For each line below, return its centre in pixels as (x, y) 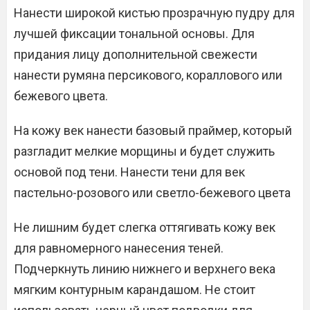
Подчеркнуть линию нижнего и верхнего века (145, 269)
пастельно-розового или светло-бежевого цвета (152, 193)
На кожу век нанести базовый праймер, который (153, 130)
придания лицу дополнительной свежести (136, 54)
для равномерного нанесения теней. (119, 248)
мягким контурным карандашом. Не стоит (135, 290)
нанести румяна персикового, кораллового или (148, 75)
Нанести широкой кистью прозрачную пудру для (154, 13)
